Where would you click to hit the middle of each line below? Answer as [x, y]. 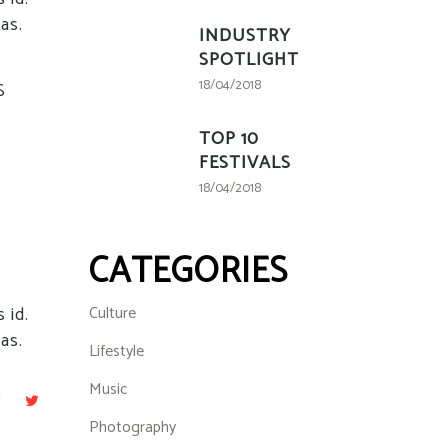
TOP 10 [228, 139]
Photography [132, 427]
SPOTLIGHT [248, 60]
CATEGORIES [188, 272]
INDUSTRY [244, 36]
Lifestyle [116, 351]
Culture [112, 313]
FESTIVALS [244, 163]
